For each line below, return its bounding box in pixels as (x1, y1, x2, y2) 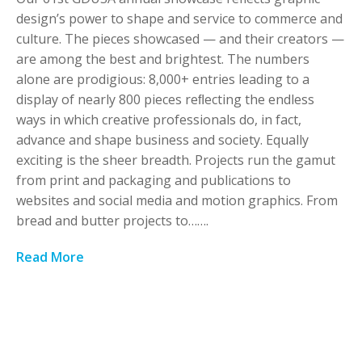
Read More (16, 248, 84, 267)
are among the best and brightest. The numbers (16, 50, 309, 69)
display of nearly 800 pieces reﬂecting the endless (16, 90, 314, 109)
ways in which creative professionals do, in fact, (16, 111, 301, 129)
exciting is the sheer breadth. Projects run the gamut (16, 151, 335, 170)
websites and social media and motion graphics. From (16, 192, 338, 210)
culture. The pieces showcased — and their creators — (16, 30, 344, 48)
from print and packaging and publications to (16, 171, 291, 190)
